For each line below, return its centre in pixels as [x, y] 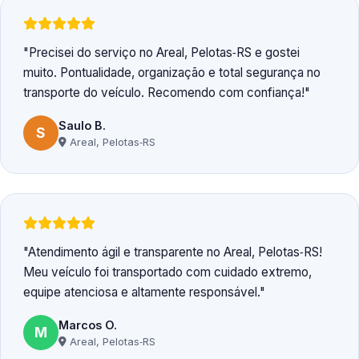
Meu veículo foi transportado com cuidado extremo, [167, 272]
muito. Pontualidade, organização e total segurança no [172, 73]
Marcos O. [88, 325]
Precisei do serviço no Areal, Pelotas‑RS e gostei [164, 53]
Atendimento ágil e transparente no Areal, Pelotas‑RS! [175, 252]
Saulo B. [82, 125]
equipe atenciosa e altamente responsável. [141, 292]
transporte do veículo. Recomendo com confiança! [164, 93]
